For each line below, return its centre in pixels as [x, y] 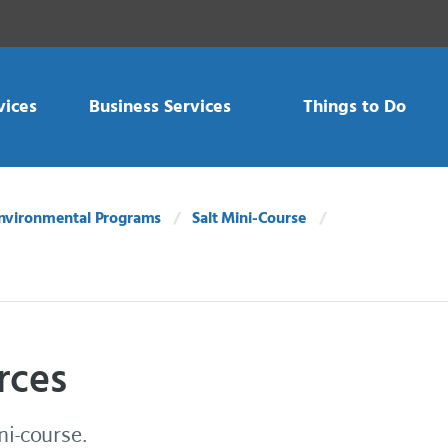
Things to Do [354, 107]
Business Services [159, 107]
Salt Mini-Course [249, 219]
